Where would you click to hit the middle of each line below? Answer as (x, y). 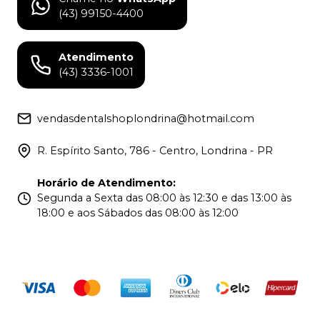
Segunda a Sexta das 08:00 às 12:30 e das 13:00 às (164, 197)
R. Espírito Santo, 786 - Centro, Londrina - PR (155, 150)
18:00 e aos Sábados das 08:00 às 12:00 (138, 212)
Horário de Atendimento (105, 182)
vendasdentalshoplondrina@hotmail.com (146, 118)
